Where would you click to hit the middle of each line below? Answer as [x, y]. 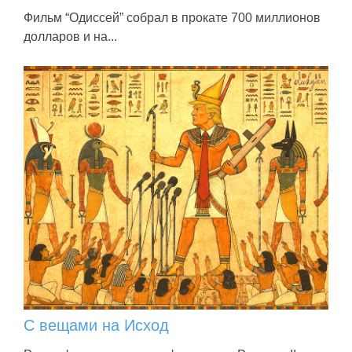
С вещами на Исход [96, 326]
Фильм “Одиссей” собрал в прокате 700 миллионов [172, 17]
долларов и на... [70, 36]
